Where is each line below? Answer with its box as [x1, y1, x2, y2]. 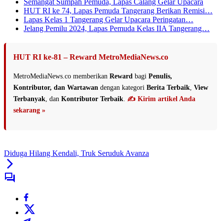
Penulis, [148, 72, 172, 80]
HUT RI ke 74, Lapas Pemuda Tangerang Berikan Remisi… [24, 6, 213, 15]
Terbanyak [13, 95, 45, 103]
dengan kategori [98, 83, 147, 91]
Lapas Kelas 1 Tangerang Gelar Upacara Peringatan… [24, 15, 193, 24]
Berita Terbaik [147, 83, 190, 91]
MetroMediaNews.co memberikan [13, 72, 110, 80]
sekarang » [13, 106, 45, 114]
